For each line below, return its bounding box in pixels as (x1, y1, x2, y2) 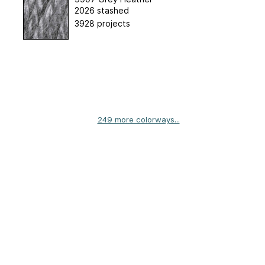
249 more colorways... (97, 114, 180, 124)
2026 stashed (74, 5, 129, 15)
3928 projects (74, 18, 130, 28)
